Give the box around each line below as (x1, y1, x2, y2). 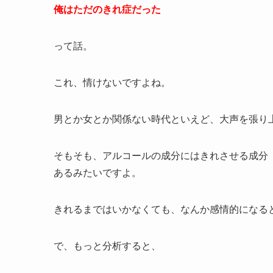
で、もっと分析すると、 (54, 241, 161, 252)
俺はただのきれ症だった (54, 4, 161, 15)
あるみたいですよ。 (54, 168, 141, 179)
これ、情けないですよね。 (54, 77, 171, 88)
